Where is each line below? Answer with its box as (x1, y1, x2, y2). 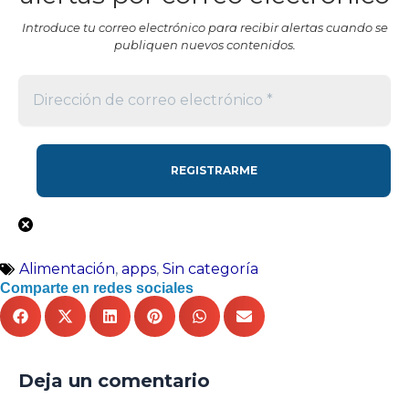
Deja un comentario (18, 369, 210, 392)
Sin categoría (163, 259, 258, 278)
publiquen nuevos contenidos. (113, 37, 296, 52)
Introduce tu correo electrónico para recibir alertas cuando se (21, 19, 388, 35)
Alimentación (19, 259, 115, 278)
